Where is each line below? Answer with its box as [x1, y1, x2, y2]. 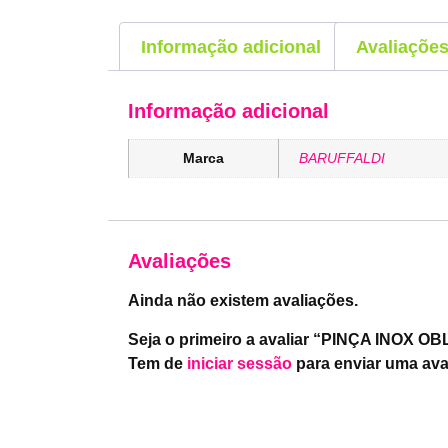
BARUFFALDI [298, 150, 385, 167]
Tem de [127, 354, 187, 372]
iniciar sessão [186, 354, 292, 372]
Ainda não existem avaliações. [127, 292, 358, 310]
